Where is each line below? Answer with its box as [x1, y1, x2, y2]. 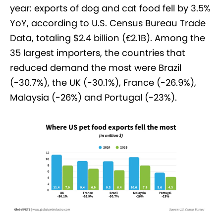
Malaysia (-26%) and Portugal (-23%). [10, 91, 177, 104]
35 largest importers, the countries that [10, 47, 185, 59]
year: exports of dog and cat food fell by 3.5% [10, 2, 211, 15]
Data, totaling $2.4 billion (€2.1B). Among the [10, 32, 205, 45]
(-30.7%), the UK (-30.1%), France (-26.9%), [10, 76, 196, 89]
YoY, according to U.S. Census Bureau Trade [10, 17, 206, 30]
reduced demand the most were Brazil [10, 61, 181, 74]
